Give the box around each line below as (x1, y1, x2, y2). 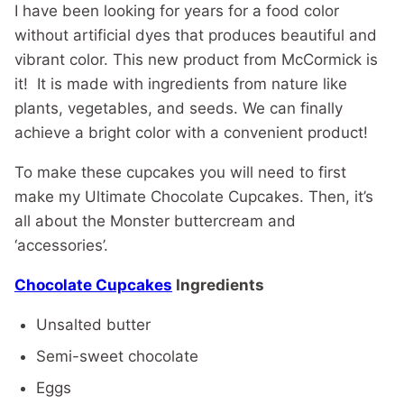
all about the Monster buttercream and (14, 212, 296, 231)
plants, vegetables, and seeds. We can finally (14, 99, 343, 118)
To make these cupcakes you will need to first (14, 163, 346, 182)
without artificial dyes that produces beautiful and (14, 26, 377, 45)
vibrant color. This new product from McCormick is (14, 50, 378, 69)
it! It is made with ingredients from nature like (14, 75, 347, 94)
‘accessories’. (14, 236, 108, 255)
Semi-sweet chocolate (36, 347, 198, 366)
